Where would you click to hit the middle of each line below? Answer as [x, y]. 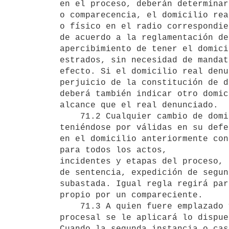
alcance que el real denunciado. [142, 105]
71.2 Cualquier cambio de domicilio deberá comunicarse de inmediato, [70, 116]
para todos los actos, [116, 150]
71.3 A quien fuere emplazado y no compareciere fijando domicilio [70, 206]
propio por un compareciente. [134, 195]
